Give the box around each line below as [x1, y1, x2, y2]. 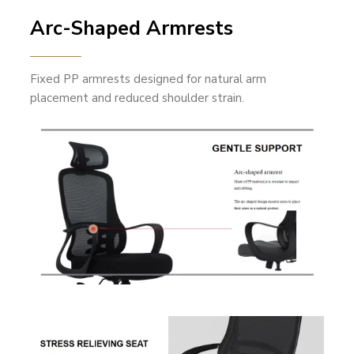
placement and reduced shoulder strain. [30, 90, 245, 107]
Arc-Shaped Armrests [30, 15, 234, 43]
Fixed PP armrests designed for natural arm [30, 71, 267, 88]
